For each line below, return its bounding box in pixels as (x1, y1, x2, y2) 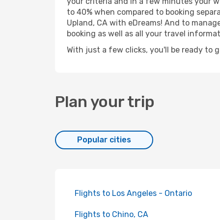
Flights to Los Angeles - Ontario (75, 189, 192, 198)
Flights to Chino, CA (75, 210, 148, 219)
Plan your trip (55, 92, 155, 111)
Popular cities (77, 135, 131, 144)
